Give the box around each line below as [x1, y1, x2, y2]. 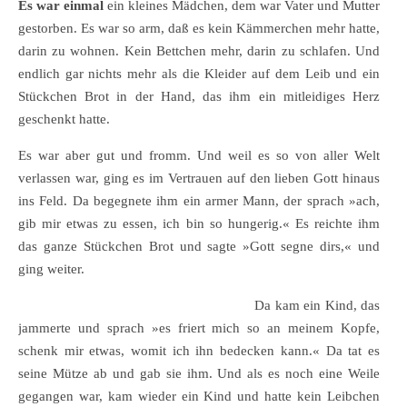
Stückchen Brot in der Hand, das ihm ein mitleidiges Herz [18, 88, 380, 104]
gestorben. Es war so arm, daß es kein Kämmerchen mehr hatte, [18, 20, 380, 35]
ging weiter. [18, 261, 84, 276]
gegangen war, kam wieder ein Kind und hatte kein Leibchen [18, 388, 380, 403]
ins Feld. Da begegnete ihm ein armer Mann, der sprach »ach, [18, 193, 380, 208]
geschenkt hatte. [18, 111, 110, 126]
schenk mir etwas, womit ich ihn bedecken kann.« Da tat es [18, 342, 380, 358]
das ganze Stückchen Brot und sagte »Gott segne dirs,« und [18, 238, 380, 253]
